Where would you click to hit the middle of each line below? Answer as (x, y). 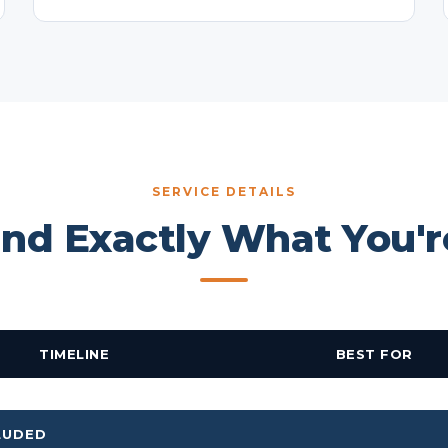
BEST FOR (374, 354)
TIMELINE (74, 354)
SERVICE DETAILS (224, 191)
